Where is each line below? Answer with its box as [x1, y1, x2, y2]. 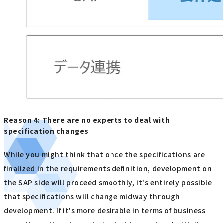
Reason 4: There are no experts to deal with [4, 114, 170, 125]
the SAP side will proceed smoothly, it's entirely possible [4, 177, 212, 188]
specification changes [4, 125, 89, 136]
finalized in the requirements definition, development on [4, 163, 212, 174]
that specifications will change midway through [4, 191, 180, 202]
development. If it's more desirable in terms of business [4, 205, 206, 216]
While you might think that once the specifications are [4, 149, 205, 160]
